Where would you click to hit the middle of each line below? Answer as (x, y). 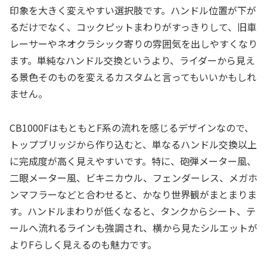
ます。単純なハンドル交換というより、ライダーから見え (132, 60)
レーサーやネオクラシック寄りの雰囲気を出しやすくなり (133, 43)
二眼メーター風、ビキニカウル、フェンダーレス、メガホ (133, 177)
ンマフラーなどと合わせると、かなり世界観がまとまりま (133, 194)
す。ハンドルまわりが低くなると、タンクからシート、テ (133, 211)
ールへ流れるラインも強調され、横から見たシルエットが (133, 227)
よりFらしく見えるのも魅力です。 (83, 244)
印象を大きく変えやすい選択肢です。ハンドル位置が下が (133, 10)
